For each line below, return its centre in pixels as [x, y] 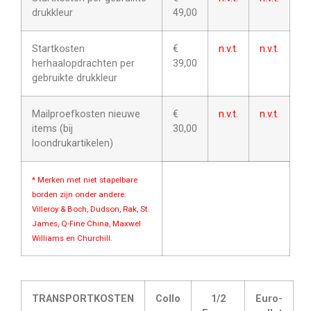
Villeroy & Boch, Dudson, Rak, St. [91, 209]
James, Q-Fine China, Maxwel [86, 223]
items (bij [52, 128]
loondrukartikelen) [73, 143]
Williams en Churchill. [72, 238]
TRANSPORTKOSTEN [83, 299]
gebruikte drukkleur [75, 78]
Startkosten [58, 49]
